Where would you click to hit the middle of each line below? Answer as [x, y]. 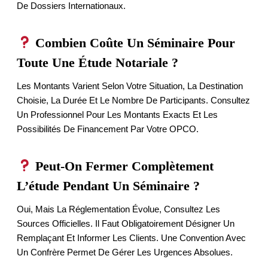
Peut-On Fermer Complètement [123, 166]
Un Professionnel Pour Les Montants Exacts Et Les [117, 114]
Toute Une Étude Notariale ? [98, 62]
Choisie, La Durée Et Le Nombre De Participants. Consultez [133, 100]
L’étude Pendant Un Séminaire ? [108, 185]
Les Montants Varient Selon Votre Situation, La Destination [130, 86]
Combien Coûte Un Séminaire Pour [134, 42]
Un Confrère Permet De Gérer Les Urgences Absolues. [125, 252]
